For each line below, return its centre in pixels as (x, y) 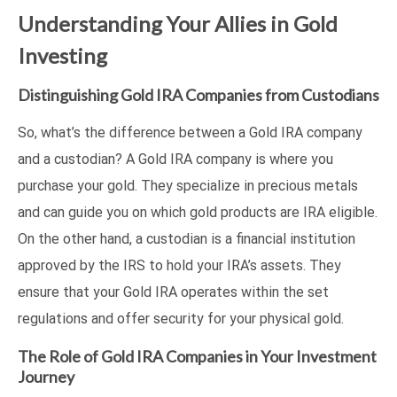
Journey (46, 377)
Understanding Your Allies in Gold (178, 24)
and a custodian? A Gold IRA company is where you (175, 160)
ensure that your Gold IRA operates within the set (173, 292)
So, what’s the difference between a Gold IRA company (190, 133)
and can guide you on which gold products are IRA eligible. (198, 213)
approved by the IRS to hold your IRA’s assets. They (179, 266)
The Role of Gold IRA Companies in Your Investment (197, 357)
